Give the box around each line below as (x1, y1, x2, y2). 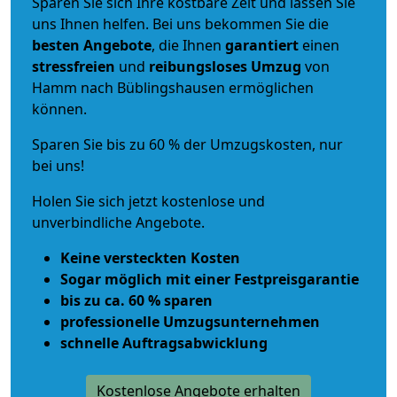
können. (32, 98, 87, 119)
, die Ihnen (152, 35, 225, 55)
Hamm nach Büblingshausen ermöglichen (32, 77, 314, 97)
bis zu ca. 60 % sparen (60, 290, 213, 310)
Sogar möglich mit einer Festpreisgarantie (60, 269, 359, 289)
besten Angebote (32, 35, 152, 55)
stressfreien (32, 56, 115, 76)
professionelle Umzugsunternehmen (60, 311, 320, 331)
